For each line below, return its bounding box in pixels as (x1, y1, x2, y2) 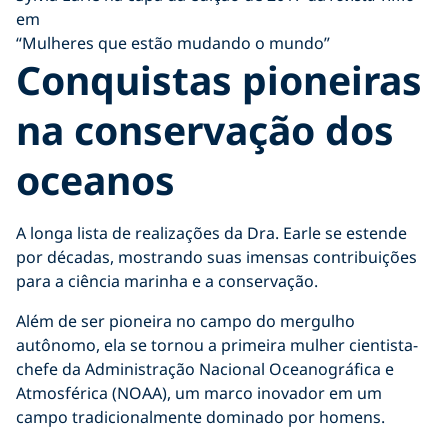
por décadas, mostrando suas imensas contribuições (16, 245, 417, 268)
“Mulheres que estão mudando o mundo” (16, 31, 330, 54)
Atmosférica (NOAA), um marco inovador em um (16, 381, 382, 404)
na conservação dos (16, 102, 394, 156)
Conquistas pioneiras (16, 52, 422, 106)
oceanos (16, 152, 175, 206)
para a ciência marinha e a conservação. (16, 269, 318, 292)
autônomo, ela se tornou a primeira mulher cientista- (16, 333, 418, 356)
